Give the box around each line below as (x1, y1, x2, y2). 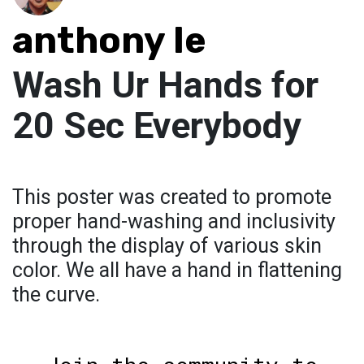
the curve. (12, 283, 100, 307)
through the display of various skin (12, 234, 322, 258)
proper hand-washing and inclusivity (12, 210, 336, 234)
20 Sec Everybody (12, 104, 301, 148)
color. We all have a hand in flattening (12, 258, 342, 283)
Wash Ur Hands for (12, 63, 318, 107)
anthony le (12, 19, 206, 63)
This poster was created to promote (12, 185, 331, 210)
